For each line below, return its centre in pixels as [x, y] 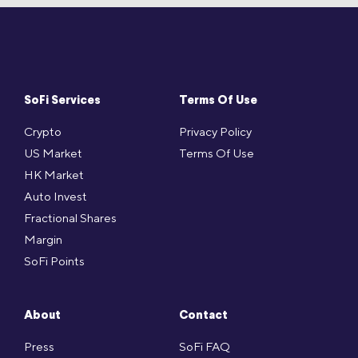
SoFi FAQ [205, 347]
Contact [203, 316]
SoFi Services [62, 101]
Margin [43, 240]
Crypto [43, 132]
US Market [53, 153]
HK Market [54, 175]
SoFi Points [54, 261]
